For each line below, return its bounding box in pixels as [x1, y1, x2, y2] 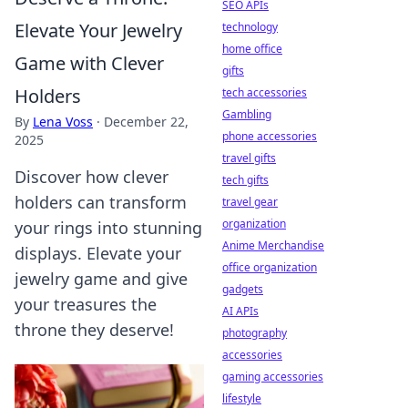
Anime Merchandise [222, 238, 324, 253]
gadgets [222, 281, 263, 297]
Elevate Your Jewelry [15, 18, 182, 43]
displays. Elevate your [15, 242, 181, 264]
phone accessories [222, 128, 317, 144]
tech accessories [222, 85, 307, 100]
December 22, [104, 113, 189, 130]
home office [222, 41, 282, 56]
